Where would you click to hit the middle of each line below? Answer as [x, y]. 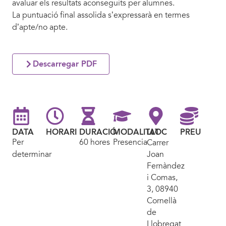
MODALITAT [136, 132]
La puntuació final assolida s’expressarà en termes [101, 15]
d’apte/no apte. [40, 27]
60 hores [95, 142]
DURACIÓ [98, 132]
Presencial [131, 142]
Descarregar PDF [65, 64]
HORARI [61, 132]
